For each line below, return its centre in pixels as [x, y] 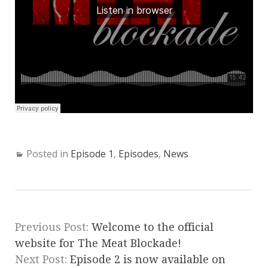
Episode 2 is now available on [148, 259]
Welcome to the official [153, 227]
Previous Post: [53, 227]
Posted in [48, 153]
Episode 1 [92, 153]
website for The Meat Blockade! [98, 243]
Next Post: [42, 259]
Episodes [138, 153]
